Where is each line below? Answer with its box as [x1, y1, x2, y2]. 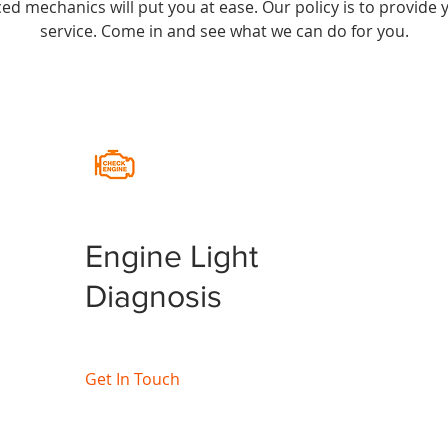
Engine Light [85, 238, 259, 273]
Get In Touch [85, 368, 181, 390]
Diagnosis [85, 278, 223, 313]
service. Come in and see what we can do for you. [39, 20, 409, 42]
